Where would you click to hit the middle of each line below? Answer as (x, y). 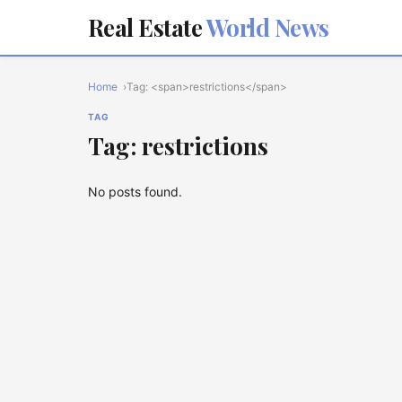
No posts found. (135, 192)
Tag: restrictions (178, 146)
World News (266, 27)
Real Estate (145, 27)
